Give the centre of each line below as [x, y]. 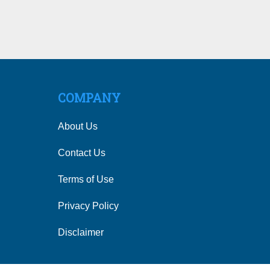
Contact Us [82, 152]
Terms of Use [86, 179]
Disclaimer [81, 232]
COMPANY [89, 97]
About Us [78, 126]
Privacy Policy [88, 206]
